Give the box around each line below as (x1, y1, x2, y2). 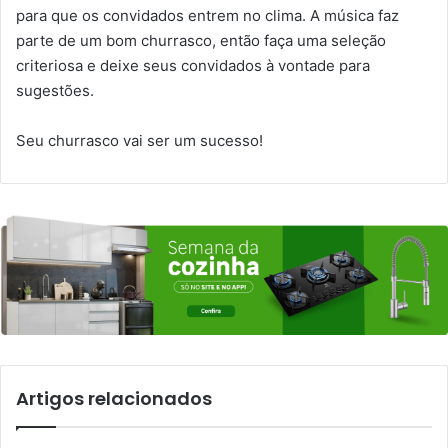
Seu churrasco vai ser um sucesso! (16, 130, 263, 150)
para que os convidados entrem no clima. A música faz (16, 5, 399, 25)
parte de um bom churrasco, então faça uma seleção (16, 30, 386, 50)
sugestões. (16, 80, 94, 100)
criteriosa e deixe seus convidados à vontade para (16, 55, 370, 75)
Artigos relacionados (16, 386, 212, 412)
